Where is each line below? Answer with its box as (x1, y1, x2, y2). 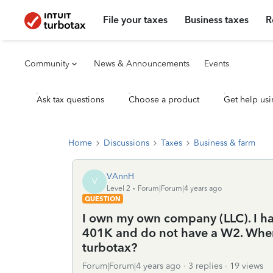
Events (204, 58, 229, 69)
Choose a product (129, 94, 199, 105)
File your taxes (103, 14, 168, 26)
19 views (230, 261, 263, 271)
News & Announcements (94, 58, 190, 69)
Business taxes (185, 14, 249, 26)
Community (24, 58, 69, 69)
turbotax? (82, 240, 137, 255)
